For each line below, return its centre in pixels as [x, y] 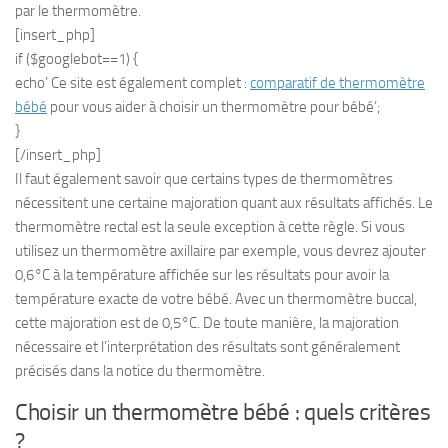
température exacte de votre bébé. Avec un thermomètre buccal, [216, 298]
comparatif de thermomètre [337, 82]
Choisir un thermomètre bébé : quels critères [223, 412]
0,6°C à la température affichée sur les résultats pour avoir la [202, 274]
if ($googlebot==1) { [76, 58]
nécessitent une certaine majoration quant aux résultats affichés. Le [224, 202]
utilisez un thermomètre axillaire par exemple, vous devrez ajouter [220, 250]
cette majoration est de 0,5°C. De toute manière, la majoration [207, 322]
